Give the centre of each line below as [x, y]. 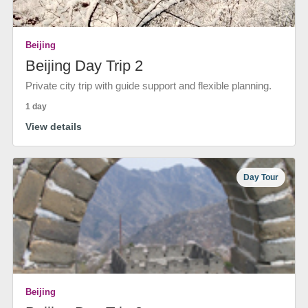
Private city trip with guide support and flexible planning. [148, 86]
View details [54, 126]
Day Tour [261, 177]
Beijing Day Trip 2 [84, 66]
